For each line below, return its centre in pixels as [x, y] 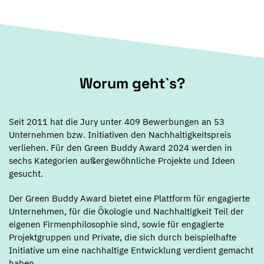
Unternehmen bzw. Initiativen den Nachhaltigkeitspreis [120, 135]
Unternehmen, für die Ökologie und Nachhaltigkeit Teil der [126, 211]
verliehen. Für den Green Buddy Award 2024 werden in [121, 148]
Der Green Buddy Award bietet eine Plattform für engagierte [129, 198]
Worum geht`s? [132, 83]
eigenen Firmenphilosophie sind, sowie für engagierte [116, 224]
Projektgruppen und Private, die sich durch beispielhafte [123, 237]
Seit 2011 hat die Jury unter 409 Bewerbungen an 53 [117, 122]
